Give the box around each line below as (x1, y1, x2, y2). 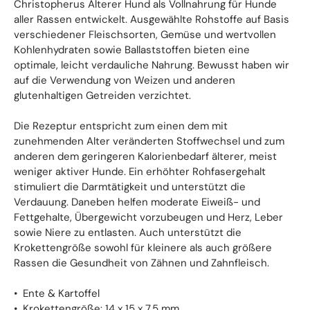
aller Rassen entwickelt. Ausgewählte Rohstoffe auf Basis (14, 12, 289, 26)
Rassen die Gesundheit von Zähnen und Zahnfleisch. (14, 256, 269, 270)
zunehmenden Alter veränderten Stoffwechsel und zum (14, 134, 284, 148)
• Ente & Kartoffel (14, 286, 102, 300)
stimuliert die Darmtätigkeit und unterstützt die (14, 180, 246, 194)
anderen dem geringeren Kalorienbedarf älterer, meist (14, 149, 277, 163)
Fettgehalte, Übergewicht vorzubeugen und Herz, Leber (14, 210, 283, 224)
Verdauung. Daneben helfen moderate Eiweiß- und (14, 195, 260, 209)
